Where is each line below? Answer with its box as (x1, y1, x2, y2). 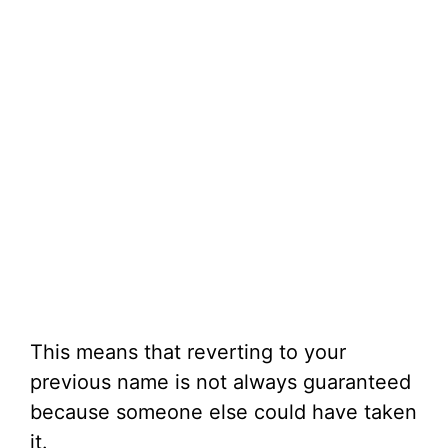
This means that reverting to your (30, 340, 346, 365)
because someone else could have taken (30, 400, 417, 425)
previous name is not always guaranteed (30, 370, 411, 395)
